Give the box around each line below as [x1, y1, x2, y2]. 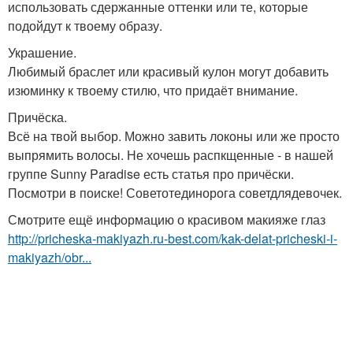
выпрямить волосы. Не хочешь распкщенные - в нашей [8, 145, 333, 164]
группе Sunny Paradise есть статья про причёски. [8, 164, 294, 183]
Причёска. [8, 107, 67, 126]
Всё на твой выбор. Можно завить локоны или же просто [8, 126, 340, 145]
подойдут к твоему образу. [8, 16, 162, 35]
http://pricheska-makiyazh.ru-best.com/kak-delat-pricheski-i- [8, 229, 337, 247]
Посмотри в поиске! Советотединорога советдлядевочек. [8, 183, 342, 202]
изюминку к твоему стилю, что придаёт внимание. [8, 80, 298, 99]
